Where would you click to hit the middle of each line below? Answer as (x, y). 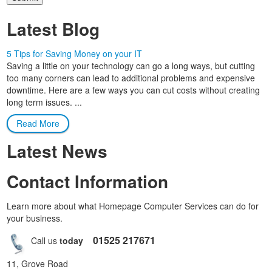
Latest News (57, 151)
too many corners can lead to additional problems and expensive (131, 77)
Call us (46, 240)
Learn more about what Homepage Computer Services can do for (133, 206)
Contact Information (88, 181)
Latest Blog (53, 29)
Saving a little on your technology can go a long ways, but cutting (131, 65)
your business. (35, 218)
